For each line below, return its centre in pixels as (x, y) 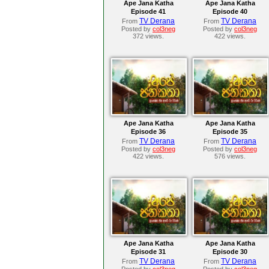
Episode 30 (230, 251)
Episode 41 (148, 11)
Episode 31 (148, 251)
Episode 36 (148, 131)
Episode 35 (230, 131)
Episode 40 (230, 11)
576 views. (230, 156)
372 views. (148, 36)
